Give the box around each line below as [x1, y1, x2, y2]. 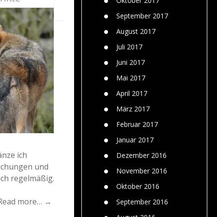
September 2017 [116, 11, 168, 20]
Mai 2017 [116, 73, 145, 82]
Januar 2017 [116, 135, 154, 144]
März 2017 [116, 104, 150, 113]
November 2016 [116, 166, 167, 175]
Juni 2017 [116, 57, 145, 67]
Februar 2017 [116, 119, 158, 129]
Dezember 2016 [116, 150, 167, 160]
